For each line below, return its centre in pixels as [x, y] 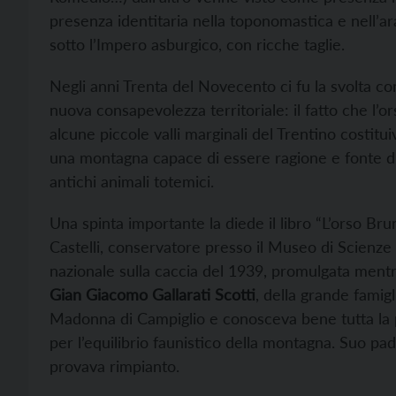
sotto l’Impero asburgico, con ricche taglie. [197, 44]
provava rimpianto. [114, 366]
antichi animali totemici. [132, 181]
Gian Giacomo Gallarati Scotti [152, 294]
